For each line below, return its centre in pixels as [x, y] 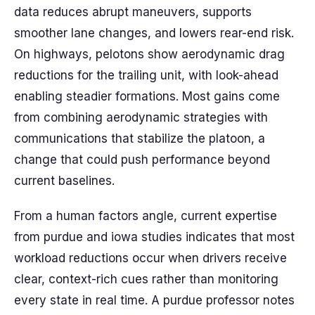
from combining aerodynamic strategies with [141, 117]
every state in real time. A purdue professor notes [154, 300]
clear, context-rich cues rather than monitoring [146, 279]
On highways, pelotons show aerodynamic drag [149, 54]
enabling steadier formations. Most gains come [147, 96]
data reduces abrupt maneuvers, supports [133, 12]
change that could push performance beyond [142, 160]
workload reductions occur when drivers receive [150, 258]
